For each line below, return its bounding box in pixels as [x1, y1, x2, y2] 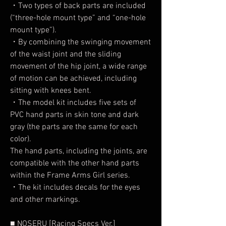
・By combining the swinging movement [10, 37, 151, 47]
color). [10, 134, 31, 144]
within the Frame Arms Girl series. [10, 171, 130, 181]
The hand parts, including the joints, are [10, 146, 147, 156]
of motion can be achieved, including [10, 74, 137, 84]
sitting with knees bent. [10, 86, 91, 96]
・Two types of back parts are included [10, 1, 146, 11]
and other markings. [10, 195, 80, 205]
